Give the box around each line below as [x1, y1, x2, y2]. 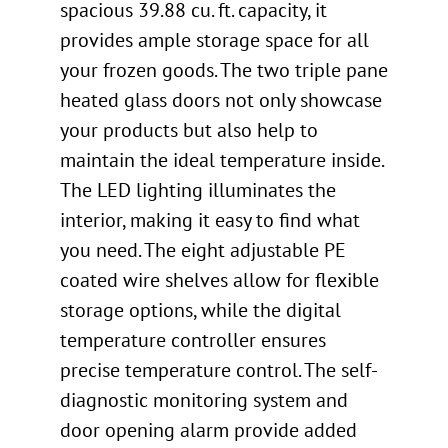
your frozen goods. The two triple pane [60, 57, 388, 84]
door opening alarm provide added [60, 417, 357, 444]
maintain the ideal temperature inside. [60, 147, 383, 174]
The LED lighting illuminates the [60, 177, 336, 204]
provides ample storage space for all [60, 27, 369, 54]
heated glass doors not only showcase [60, 87, 382, 114]
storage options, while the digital [60, 297, 341, 324]
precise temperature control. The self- [60, 357, 378, 384]
